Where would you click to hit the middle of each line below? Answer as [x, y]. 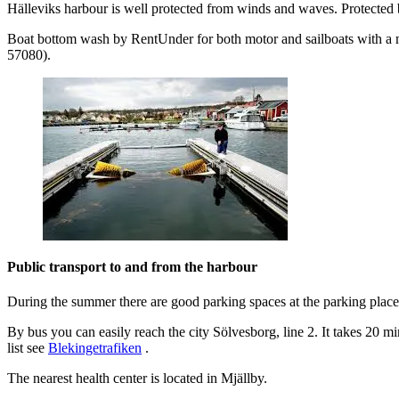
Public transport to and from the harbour [132, 266]
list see [28, 348]
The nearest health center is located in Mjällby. [137, 379]
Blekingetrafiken [95, 348]
